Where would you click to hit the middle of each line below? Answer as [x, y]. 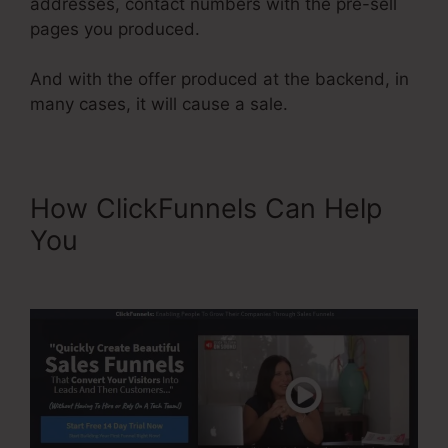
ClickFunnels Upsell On [232, 241]
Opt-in [70, 273]
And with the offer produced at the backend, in [219, 79]
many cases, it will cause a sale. [159, 104]
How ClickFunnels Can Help [206, 209]
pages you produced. [115, 28]
